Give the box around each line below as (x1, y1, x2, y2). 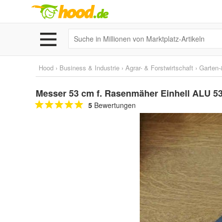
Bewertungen (92, 100, 136, 110)
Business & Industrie (59, 63, 119, 72)
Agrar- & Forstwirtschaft (125, 63, 193, 72)
